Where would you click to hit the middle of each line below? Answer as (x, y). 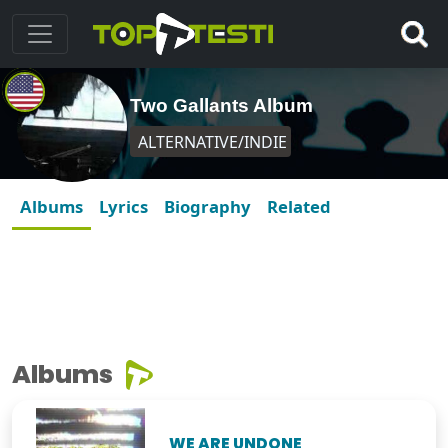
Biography (207, 207)
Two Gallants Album (221, 105)
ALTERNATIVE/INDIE (211, 141)
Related (299, 207)
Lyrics (123, 207)
